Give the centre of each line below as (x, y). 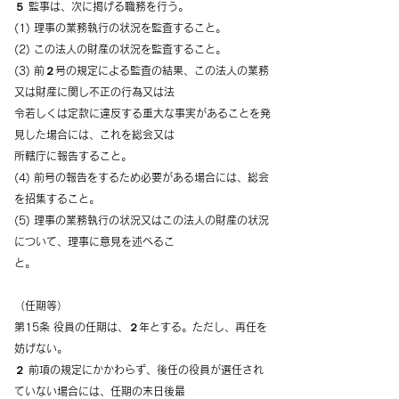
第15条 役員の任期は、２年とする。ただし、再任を (141, 327)
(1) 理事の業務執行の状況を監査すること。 (120, 28)
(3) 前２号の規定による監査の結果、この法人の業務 (142, 70)
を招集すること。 (57, 199)
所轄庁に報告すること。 (73, 156)
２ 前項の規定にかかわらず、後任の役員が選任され (139, 370)
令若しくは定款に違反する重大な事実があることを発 (142, 113)
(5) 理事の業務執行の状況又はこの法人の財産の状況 (142, 220)
